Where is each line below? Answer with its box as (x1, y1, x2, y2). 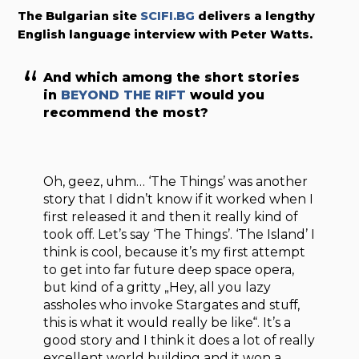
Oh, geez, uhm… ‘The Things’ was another (43, 173, 309, 189)
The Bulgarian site (18, 8, 141, 23)
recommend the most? (43, 105, 213, 121)
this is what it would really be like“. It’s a (43, 314, 292, 330)
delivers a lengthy (195, 8, 316, 23)
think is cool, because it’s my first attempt (43, 244, 306, 260)
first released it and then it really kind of (43, 208, 298, 224)
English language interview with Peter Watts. (18, 26, 313, 42)
